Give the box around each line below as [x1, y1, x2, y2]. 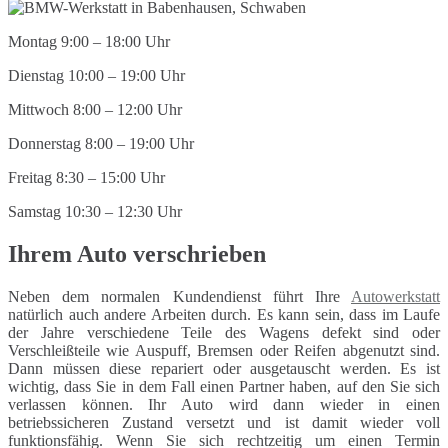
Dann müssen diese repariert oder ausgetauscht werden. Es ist [8, 360, 440, 378]
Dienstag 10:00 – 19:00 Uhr [8, 67, 185, 85]
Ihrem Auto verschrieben [8, 241, 266, 268]
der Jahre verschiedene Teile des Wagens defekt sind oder [8, 324, 440, 342]
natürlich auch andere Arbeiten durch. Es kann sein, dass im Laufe [8, 306, 440, 324]
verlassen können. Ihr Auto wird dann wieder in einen [8, 396, 440, 414]
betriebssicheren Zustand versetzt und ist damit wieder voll [8, 414, 440, 432]
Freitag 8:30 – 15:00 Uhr [8, 169, 165, 187]
